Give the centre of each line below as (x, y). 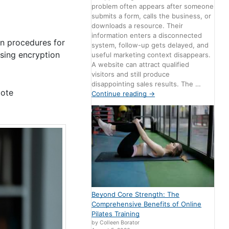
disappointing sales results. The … (146, 84)
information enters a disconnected (147, 36)
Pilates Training (116, 214)
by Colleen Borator (116, 223)
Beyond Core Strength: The (136, 194)
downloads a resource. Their (138, 26)
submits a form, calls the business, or (152, 16)
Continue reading (120, 94)
